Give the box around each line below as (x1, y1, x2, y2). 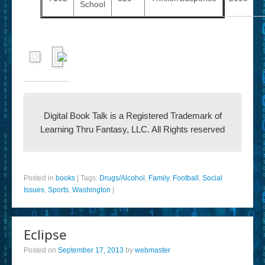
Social (202, 174, 222, 182)
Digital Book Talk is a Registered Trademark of (43, 111, 222, 121)
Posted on (24, 246, 58, 254)
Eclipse (24, 225, 67, 244)
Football (173, 174, 199, 182)
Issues (24, 186, 44, 194)
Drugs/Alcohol (99, 174, 145, 182)
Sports (48, 186, 69, 194)
